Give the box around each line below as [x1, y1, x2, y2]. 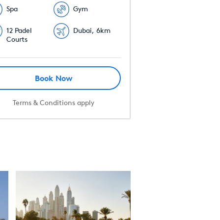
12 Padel [6, 26, 32, 35]
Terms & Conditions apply [13, 98, 95, 108]
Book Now [34, 73, 73, 83]
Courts [6, 34, 27, 44]
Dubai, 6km [73, 26, 111, 35]
